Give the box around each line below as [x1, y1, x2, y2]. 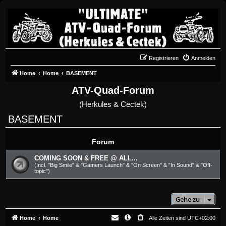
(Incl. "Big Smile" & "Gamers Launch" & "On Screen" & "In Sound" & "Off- [34, 161, 212, 168]
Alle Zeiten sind [149, 214, 187, 221]
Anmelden [191, 54, 215, 61]
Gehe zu [176, 194, 200, 204]
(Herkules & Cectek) [79, 99, 147, 108]
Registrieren [149, 54, 179, 61]
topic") [34, 167, 50, 174]
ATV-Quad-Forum [72, 84, 154, 96]
